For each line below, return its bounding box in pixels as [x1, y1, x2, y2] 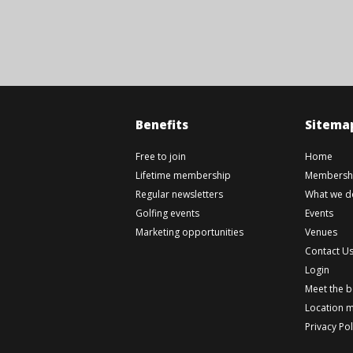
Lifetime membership [136, 169, 231, 182]
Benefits [136, 117, 188, 132]
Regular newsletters [136, 188, 223, 201]
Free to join [136, 150, 186, 163]
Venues [305, 225, 337, 239]
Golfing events [136, 206, 199, 220]
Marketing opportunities [136, 225, 243, 239]
